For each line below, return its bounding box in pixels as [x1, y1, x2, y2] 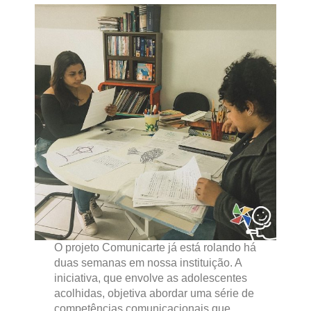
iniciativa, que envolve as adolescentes [53, 272, 247, 285]
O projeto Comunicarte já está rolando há [53, 242, 256, 254]
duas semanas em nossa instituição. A [53, 257, 242, 269]
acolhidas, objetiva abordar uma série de [53, 287, 254, 300]
